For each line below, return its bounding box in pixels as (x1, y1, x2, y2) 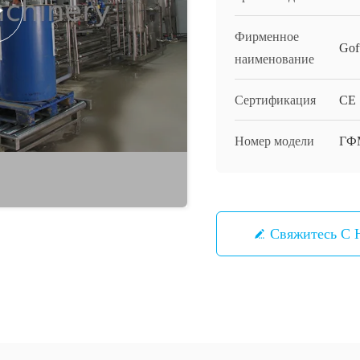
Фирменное (235, 30, 299, 43)
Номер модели (235, 134, 314, 148)
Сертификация (235, 93, 316, 107)
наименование (235, 52, 314, 66)
